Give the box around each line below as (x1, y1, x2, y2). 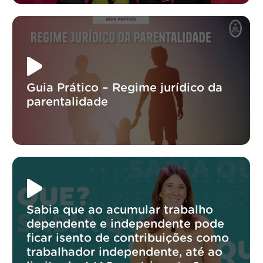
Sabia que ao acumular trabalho (26, 204, 214, 216)
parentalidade (26, 96, 109, 108)
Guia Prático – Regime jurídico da (26, 82, 223, 94)
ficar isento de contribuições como (26, 232, 230, 244)
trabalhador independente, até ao (26, 246, 223, 258)
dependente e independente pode (26, 218, 225, 230)
